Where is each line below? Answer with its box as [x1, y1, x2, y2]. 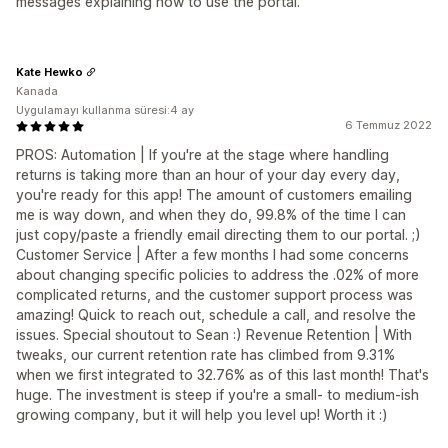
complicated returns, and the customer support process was [16, 286, 413, 303]
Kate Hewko [16, 64, 83, 79]
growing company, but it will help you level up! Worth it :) [16, 406, 388, 423]
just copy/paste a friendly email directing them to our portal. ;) [16, 226, 421, 243]
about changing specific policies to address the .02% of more [16, 266, 419, 283]
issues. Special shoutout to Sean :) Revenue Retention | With [16, 326, 412, 343]
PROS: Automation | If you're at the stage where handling [16, 146, 389, 163]
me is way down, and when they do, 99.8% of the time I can [16, 206, 406, 223]
